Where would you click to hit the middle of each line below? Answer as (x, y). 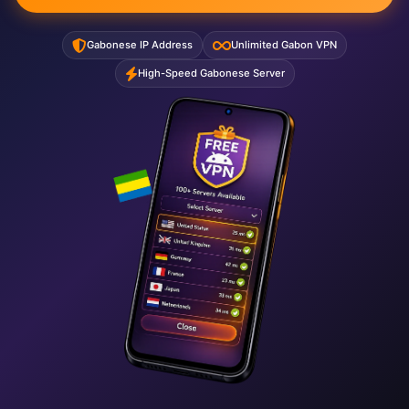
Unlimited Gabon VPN (284, 45)
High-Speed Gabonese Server (211, 73)
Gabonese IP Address (140, 45)
